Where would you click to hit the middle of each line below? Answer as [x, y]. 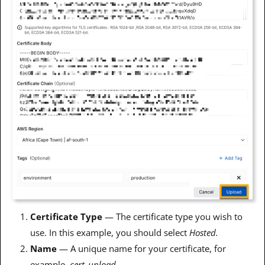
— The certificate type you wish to [172, 216]
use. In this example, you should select [110, 232]
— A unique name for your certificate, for [141, 248]
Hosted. [204, 232]
